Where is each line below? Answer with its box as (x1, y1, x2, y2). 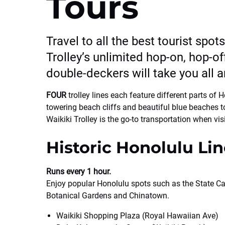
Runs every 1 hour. (46, 167, 111, 176)
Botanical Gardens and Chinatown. (46, 191, 169, 200)
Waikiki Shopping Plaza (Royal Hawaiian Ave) (56, 211, 218, 220)
